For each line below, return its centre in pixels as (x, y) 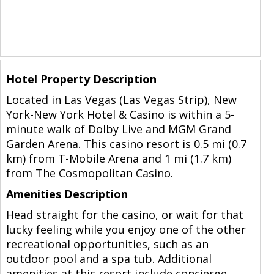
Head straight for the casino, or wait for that (124, 215)
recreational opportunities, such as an (107, 244)
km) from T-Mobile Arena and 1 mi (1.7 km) (118, 158)
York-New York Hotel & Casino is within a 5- (120, 114)
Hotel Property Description (81, 79)
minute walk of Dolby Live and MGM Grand (118, 129)
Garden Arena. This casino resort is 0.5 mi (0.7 (126, 144)
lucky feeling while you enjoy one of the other (126, 229)
